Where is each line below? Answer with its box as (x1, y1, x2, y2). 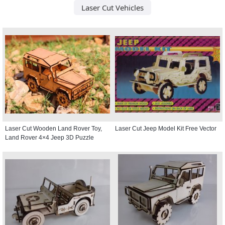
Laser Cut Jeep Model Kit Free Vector (115, 125, 216, 132)
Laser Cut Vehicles (81, 2, 144, 13)
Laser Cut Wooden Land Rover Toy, (5, 125, 102, 132)
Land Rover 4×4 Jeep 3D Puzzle (5, 134, 94, 141)
